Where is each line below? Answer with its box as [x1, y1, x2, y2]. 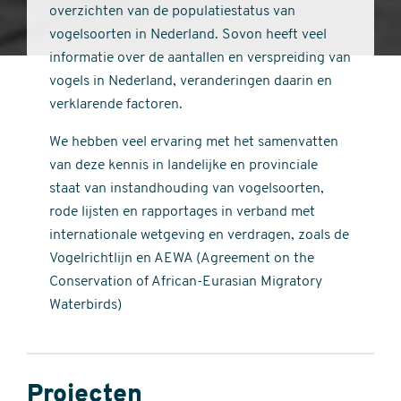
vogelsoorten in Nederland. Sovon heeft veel [49, 28, 327, 42]
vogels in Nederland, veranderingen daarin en [49, 74, 332, 89]
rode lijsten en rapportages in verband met [49, 205, 315, 219]
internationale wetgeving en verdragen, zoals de [49, 228, 349, 243]
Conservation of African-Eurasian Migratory [49, 275, 322, 289]
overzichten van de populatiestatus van [49, 4, 295, 19]
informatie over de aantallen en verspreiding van [49, 51, 351, 65]
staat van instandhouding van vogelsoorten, [49, 182, 324, 196]
